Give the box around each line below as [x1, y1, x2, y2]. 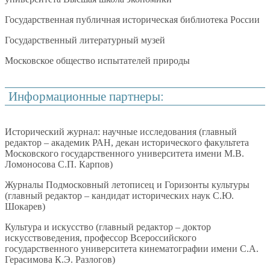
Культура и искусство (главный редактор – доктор [5, 221, 211, 232]
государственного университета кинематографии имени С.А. [5, 243, 259, 254]
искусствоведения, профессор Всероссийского [5, 232, 196, 243]
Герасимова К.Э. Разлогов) [5, 254, 115, 265]
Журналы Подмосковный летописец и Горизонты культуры [5, 179, 250, 190]
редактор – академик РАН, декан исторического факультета [5, 137, 249, 148]
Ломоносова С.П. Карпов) [5, 159, 113, 169]
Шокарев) [5, 201, 45, 212]
